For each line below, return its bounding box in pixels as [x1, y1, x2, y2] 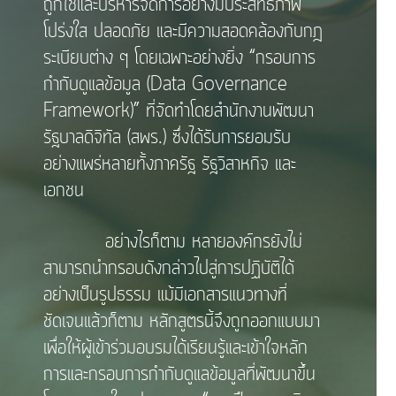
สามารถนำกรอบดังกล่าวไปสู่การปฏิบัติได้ [43, 254, 295, 283]
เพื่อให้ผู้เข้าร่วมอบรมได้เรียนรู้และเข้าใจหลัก [43, 333, 308, 362]
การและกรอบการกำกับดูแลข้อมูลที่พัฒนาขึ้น [43, 360, 316, 389]
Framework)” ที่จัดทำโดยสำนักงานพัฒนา [43, 96, 315, 126]
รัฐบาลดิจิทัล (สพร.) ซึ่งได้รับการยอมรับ [43, 123, 292, 152]
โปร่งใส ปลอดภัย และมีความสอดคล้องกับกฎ [43, 17, 324, 46]
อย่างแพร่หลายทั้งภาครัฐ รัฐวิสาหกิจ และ [43, 149, 297, 179]
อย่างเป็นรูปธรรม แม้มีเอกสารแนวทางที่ [43, 280, 288, 309]
